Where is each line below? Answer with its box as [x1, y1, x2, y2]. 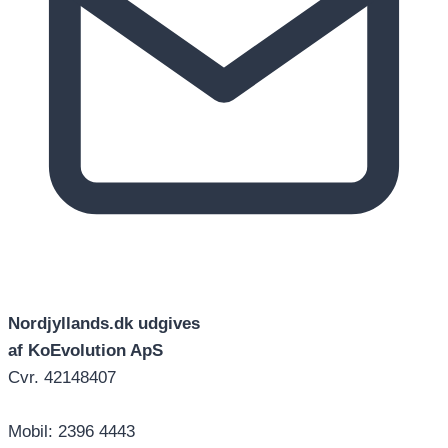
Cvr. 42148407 [8, 368, 116, 388]
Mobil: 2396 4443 [8, 422, 135, 442]
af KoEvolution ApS [8, 341, 168, 361]
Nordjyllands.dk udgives [8, 314, 200, 334]
